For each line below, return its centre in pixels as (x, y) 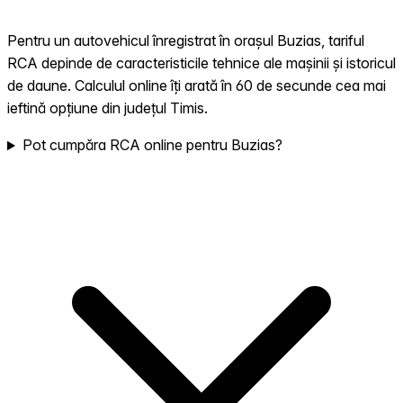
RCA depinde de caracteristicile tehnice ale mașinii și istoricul (201, 63)
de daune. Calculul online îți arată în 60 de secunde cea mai (197, 86)
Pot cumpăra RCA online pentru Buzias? (152, 145)
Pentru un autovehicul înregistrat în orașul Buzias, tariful (186, 41)
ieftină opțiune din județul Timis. (107, 108)
